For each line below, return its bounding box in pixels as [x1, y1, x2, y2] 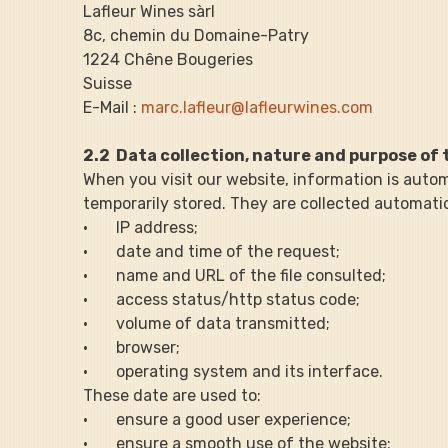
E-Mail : [83, 97, 142, 117]
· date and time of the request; [83, 241, 341, 261]
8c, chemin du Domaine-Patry [83, 25, 310, 45]
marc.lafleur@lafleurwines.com [141, 97, 374, 117]
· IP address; [83, 217, 199, 237]
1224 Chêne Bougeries [83, 49, 254, 69]
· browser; [83, 337, 181, 357]
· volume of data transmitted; [83, 313, 331, 333]
